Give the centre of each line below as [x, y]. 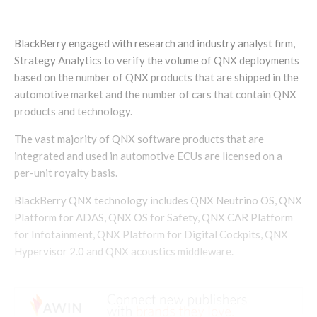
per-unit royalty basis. [66, 173]
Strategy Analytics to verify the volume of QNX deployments [157, 60]
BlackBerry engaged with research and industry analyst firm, [155, 44]
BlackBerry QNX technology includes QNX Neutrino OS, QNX [158, 201]
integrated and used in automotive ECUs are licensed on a [148, 156]
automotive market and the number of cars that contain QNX [155, 94]
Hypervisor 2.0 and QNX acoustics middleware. [124, 252]
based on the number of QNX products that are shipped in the [156, 77]
